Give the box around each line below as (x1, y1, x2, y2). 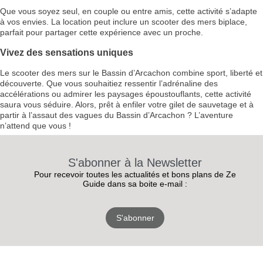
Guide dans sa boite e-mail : (83, 179, 187, 189)
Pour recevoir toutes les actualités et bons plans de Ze (34, 170, 236, 180)
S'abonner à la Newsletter (68, 156, 202, 170)
